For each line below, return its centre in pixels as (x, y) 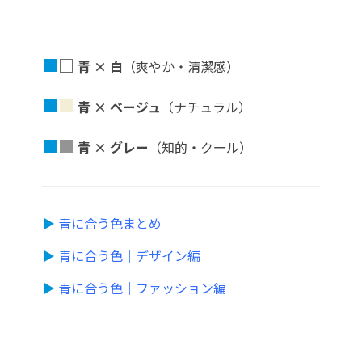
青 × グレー (112, 147)
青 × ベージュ (118, 106)
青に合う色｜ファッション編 (142, 287)
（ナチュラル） (206, 106)
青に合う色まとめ (110, 223)
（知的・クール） (200, 147)
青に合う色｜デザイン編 (129, 255)
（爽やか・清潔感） (181, 66)
